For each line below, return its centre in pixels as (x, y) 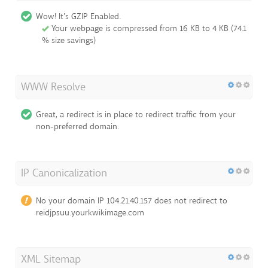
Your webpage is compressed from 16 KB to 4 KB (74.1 (148, 28)
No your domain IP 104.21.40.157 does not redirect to (132, 200)
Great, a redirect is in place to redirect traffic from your (136, 114)
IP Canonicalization (64, 173)
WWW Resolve (53, 86)
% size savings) (69, 40)
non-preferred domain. (77, 126)
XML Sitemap (51, 259)
